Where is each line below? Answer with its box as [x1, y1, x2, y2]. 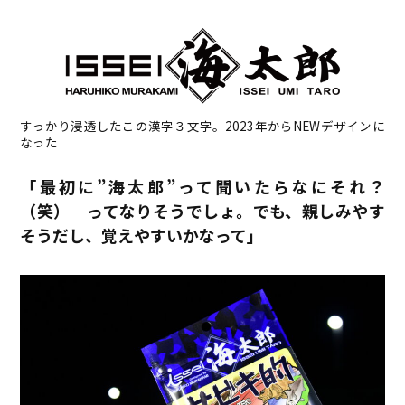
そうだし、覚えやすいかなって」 [20, 223, 264, 248]
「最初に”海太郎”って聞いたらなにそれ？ [20, 174, 385, 199]
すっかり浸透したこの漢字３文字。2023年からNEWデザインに [20, 117, 385, 136]
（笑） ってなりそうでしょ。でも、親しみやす [20, 199, 385, 223]
